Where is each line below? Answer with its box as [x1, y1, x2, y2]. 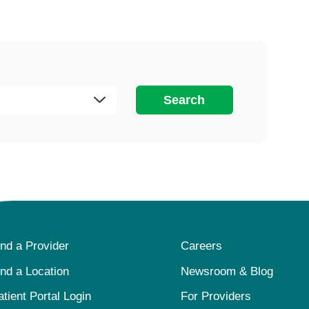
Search [163, 92, 206, 107]
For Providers [181, 290, 252, 303]
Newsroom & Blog [181, 264, 274, 278]
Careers [181, 239, 223, 253]
